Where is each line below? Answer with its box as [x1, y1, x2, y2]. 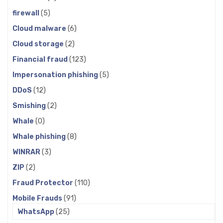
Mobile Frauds [12, 194, 64, 203]
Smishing [12, 101, 47, 110]
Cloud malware [12, 24, 68, 33]
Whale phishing [12, 132, 67, 141]
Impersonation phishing [12, 70, 100, 79]
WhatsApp [17, 207, 56, 216]
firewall [12, 8, 41, 17]
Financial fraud [12, 55, 69, 64]
